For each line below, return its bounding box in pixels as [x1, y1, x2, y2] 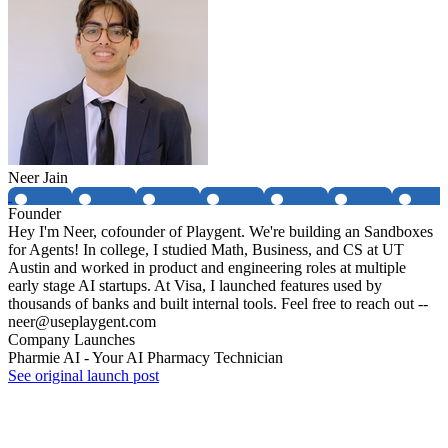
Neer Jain [8, 169, 68, 187]
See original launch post [8, 367, 159, 385]
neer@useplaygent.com [8, 313, 156, 331]
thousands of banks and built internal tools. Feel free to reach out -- [8, 295, 428, 313]
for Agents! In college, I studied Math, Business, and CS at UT [8, 241, 404, 259]
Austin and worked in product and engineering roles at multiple [8, 259, 406, 277]
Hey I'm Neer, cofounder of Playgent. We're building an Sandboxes [8, 223, 433, 241]
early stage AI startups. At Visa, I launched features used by [8, 277, 382, 295]
